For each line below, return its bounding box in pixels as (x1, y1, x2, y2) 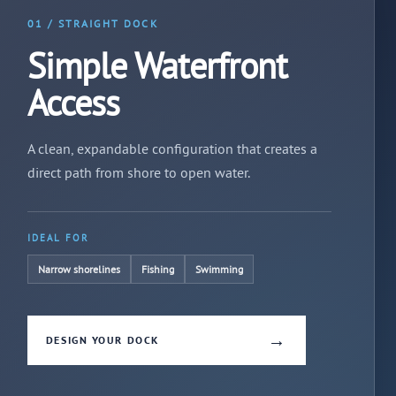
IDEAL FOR (27, 232, 89, 245)
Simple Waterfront (27, 42, 287, 89)
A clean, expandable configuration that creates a (27, 140, 317, 158)
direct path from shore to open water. (27, 164, 250, 182)
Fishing (141, 263, 174, 277)
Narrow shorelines (37, 263, 120, 277)
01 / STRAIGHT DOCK (27, 17, 158, 31)
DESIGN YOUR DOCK (45, 333, 159, 347)
